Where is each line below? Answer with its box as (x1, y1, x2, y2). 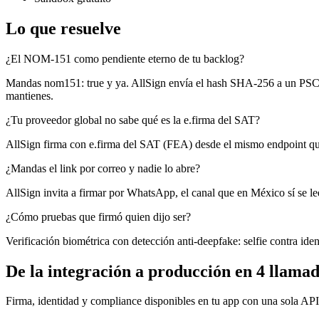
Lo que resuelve (6, 19, 121, 38)
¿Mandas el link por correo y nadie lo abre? (6, 162, 200, 174)
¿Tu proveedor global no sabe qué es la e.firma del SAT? (6, 113, 260, 126)
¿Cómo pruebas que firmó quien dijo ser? (6, 210, 191, 223)
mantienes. (6, 89, 53, 102)
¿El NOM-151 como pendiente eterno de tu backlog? (6, 52, 244, 65)
